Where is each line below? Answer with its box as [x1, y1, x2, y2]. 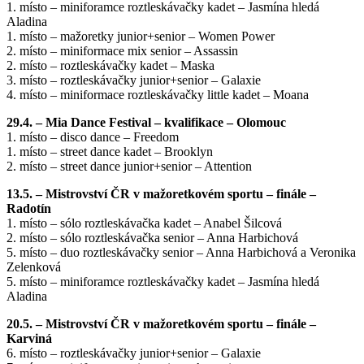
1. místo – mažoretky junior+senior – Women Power [6, 29, 275, 43]
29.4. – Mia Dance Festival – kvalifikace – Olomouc [6, 115, 286, 129]
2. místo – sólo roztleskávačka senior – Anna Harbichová [6, 231, 298, 245]
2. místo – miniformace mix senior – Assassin [6, 44, 238, 58]
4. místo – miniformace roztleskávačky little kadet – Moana [6, 88, 309, 102]
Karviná [6, 331, 52, 345]
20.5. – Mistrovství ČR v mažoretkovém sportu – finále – [6, 317, 316, 331]
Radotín [6, 201, 51, 215]
